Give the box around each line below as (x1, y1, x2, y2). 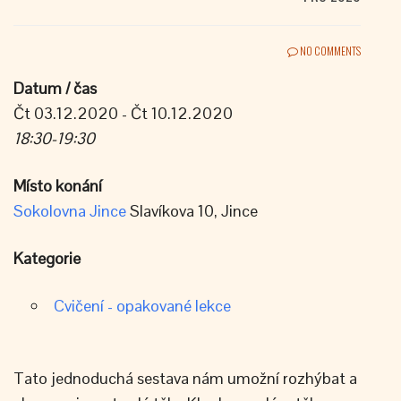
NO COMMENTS (298, 43, 361, 58)
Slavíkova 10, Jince (126, 200, 258, 221)
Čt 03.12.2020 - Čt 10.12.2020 (13, 103, 233, 124)
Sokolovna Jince (13, 200, 126, 221)
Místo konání (13, 175, 102, 196)
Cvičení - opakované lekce (54, 295, 231, 316)
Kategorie (13, 248, 81, 269)
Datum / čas (13, 78, 97, 98)
